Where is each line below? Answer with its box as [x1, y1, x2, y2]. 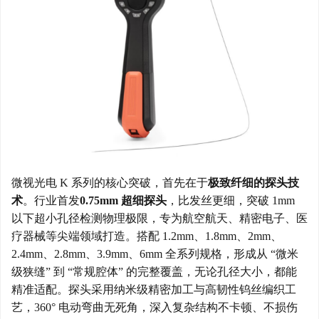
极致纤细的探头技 [208, 177, 299, 189]
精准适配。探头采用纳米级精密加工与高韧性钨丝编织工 [11, 283, 296, 296]
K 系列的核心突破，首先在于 [57, 177, 208, 189]
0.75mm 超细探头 [80, 194, 167, 207]
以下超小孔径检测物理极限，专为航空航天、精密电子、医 [11, 212, 308, 225]
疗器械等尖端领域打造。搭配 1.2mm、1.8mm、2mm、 [11, 230, 282, 243]
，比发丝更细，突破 [167, 194, 269, 207]
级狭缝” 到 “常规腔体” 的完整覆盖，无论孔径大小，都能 [11, 266, 297, 278]
